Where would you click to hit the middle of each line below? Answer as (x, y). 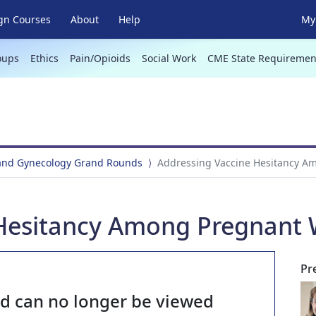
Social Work (169, 58)
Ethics (44, 58)
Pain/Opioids (100, 58)
